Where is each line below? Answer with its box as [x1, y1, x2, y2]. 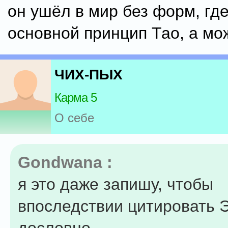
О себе [54, 111, 94, 125]
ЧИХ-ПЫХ [54, 67, 123, 83]
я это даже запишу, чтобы [18, 175, 213, 193]
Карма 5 [54, 91, 97, 105]
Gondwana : [18, 153, 112, 172]
